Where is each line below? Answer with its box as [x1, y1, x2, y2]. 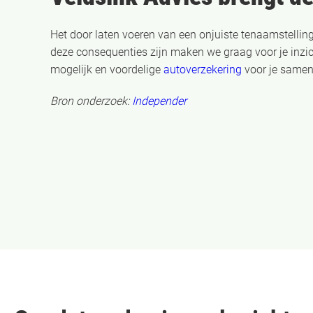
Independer [132, 94, 187, 108]
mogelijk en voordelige [50, 62, 163, 76]
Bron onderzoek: [50, 94, 132, 108]
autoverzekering [163, 62, 242, 76]
